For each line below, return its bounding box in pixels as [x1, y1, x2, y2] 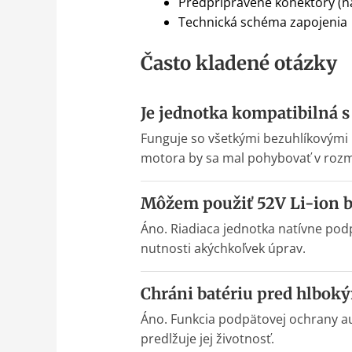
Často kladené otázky [140, 51, 337, 76]
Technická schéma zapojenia [178, 13, 347, 31]
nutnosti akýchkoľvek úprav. [140, 240, 306, 258]
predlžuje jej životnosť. [140, 330, 274, 348]
